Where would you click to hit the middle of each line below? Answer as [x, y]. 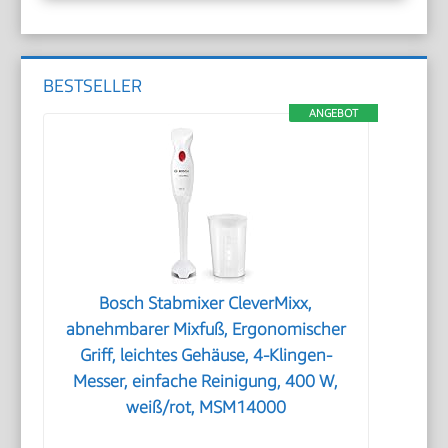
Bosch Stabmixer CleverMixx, [206, 302]
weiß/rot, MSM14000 [205, 406]
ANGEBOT [333, 112]
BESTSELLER [93, 85]
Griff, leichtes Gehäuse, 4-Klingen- [205, 354]
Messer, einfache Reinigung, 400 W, [206, 380]
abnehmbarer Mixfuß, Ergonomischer [205, 328]
